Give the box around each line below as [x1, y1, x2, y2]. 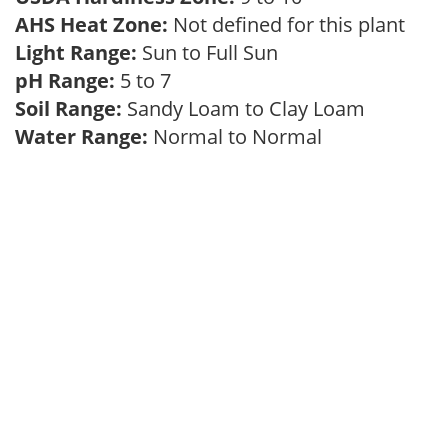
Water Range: [15, 123, 148, 150]
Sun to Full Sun [137, 39, 288, 66]
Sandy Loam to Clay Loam [122, 95, 375, 122]
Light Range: [15, 39, 137, 66]
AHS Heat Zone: [15, 11, 168, 38]
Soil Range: [15, 95, 122, 122]
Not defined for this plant [168, 11, 415, 38]
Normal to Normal [148, 123, 332, 150]
